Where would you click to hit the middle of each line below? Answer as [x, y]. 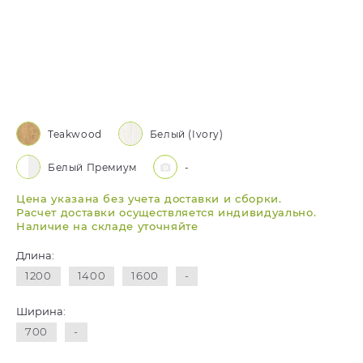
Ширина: [41, 311]
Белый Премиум [92, 167]
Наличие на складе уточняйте [107, 226]
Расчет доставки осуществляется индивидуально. [167, 212]
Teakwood [75, 134]
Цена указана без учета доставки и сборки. [149, 199]
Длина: [35, 255]
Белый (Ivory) [186, 134]
